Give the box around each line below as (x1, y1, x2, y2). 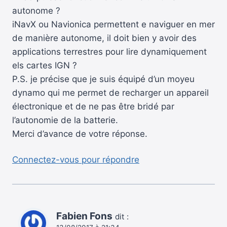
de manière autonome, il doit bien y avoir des (12, 33, 197, 44)
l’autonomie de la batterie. (12, 115, 118, 126)
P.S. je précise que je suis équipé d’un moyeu (12, 74, 195, 85)
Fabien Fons (56, 210, 112, 222)
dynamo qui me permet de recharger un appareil (12, 88, 209, 98)
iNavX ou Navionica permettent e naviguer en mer (12, 19, 215, 30)
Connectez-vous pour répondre (12, 154, 139, 165)
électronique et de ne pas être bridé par (12, 101, 174, 112)
